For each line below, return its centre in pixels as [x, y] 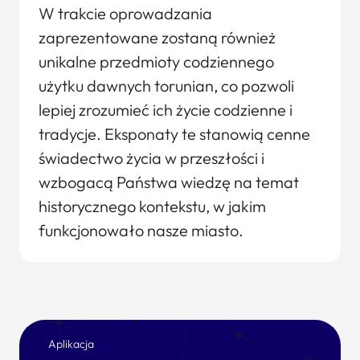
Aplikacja [71, 344]
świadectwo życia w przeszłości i [151, 158]
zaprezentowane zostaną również [157, 37]
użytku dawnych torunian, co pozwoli [166, 86]
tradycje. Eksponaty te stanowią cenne [174, 134]
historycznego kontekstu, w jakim [152, 206]
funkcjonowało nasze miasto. [141, 230]
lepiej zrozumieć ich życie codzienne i [166, 110]
